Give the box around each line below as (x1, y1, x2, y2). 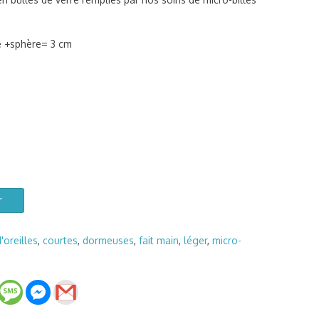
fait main (138, 234, 179, 246)
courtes (42, 234, 78, 246)
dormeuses (82, 234, 134, 246)
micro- (211, 234, 241, 246)
